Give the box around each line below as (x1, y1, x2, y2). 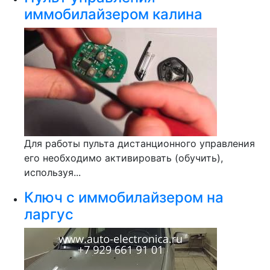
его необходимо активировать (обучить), (24, 152, 223, 164)
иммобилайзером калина (24, 5, 202, 23)
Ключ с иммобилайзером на (24, 189, 224, 206)
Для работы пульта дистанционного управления (24, 137, 255, 149)
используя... (24, 166, 81, 178)
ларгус (24, 206, 74, 223)
